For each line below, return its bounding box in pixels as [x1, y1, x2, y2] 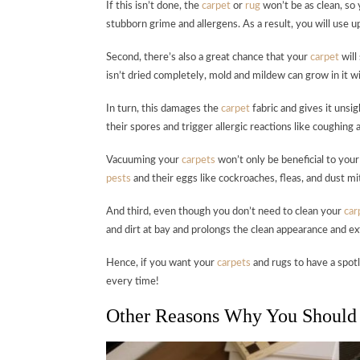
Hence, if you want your [106, 258, 217, 269]
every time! [106, 276, 159, 288]
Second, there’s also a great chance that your [106, 52, 310, 63]
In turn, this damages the [106, 104, 221, 115]
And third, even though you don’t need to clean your [106, 207, 344, 218]
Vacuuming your [106, 155, 182, 166]
